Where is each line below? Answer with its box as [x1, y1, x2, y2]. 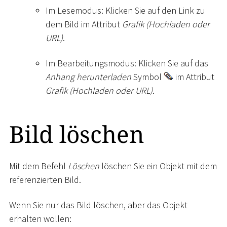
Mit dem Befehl [9, 160, 68, 172]
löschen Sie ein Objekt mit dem [99, 160, 217, 172]
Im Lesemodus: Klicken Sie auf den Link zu [46, 5, 205, 17]
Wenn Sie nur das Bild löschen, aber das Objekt [9, 199, 187, 211]
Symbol [131, 70, 164, 83]
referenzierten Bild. [9, 174, 81, 186]
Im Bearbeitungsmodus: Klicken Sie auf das [46, 57, 208, 69]
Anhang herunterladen [46, 70, 131, 83]
